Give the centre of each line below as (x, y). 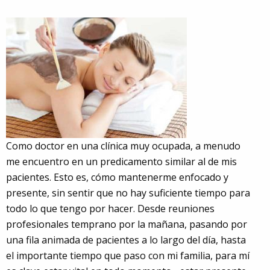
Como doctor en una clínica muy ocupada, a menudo (123, 146)
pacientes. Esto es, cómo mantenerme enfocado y (117, 177)
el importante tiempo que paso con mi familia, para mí (128, 255)
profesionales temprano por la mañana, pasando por (127, 224)
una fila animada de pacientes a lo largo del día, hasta (126, 240)
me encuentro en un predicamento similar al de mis (121, 161)
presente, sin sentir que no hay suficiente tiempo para (128, 193)
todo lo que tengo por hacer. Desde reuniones (110, 208)
